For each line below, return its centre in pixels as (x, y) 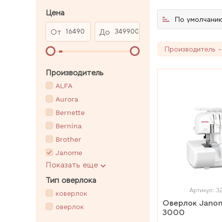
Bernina (69, 126)
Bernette (70, 113)
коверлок (71, 194)
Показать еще (72, 165)
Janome (69, 153)
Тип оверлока (71, 180)
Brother (68, 139)
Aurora (67, 99)
